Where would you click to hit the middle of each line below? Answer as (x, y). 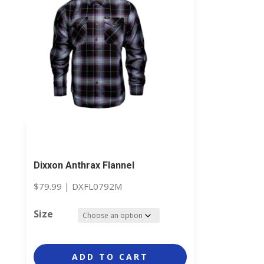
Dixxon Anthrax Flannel (84, 165)
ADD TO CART (110, 257)
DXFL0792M (97, 186)
